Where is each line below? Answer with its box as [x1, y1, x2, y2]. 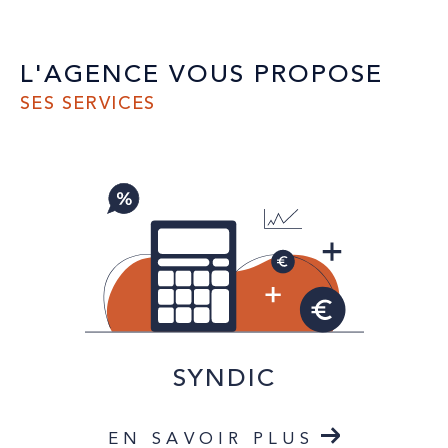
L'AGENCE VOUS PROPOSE [20, 54, 383, 94]
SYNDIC [172, 359, 276, 399]
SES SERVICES [20, 88, 156, 117]
